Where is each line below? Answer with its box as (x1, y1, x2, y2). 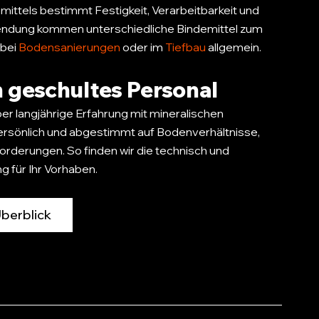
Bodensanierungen (19, 39, 122, 54)
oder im (122, 39, 165, 54)
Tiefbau (165, 39, 208, 54)
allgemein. (208, 39, 261, 54)
